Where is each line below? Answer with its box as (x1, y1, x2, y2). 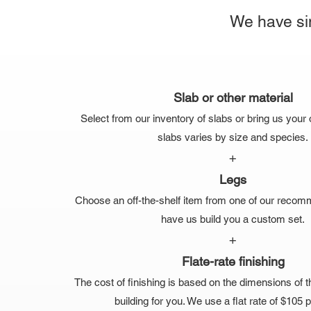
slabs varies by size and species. (158, 131, 308, 144)
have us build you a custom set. (161, 213, 305, 226)
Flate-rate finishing (181, 254, 285, 269)
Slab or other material (173, 90, 293, 106)
